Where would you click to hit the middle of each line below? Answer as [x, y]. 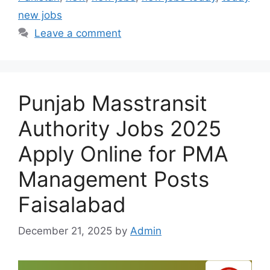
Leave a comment [78, 33]
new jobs [40, 15]
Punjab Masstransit [113, 103]
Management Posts [114, 179]
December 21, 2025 [65, 231]
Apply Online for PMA [123, 153]
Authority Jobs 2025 [120, 128]
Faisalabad [72, 204]
